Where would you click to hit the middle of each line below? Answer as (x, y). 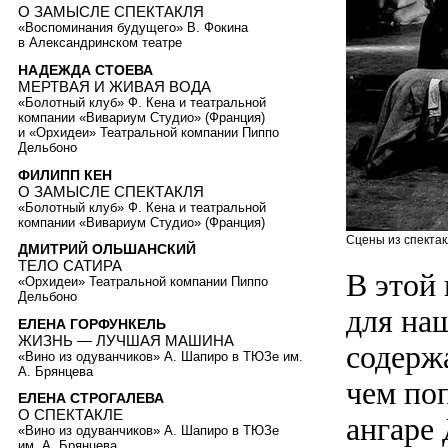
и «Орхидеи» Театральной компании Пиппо (148, 132)
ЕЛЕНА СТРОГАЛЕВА (91, 398)
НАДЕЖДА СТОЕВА (85, 69)
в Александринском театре (100, 43)
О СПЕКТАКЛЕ (70, 415)
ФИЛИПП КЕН (65, 174)
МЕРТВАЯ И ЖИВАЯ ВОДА (114, 86)
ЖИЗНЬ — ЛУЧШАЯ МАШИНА (126, 340)
